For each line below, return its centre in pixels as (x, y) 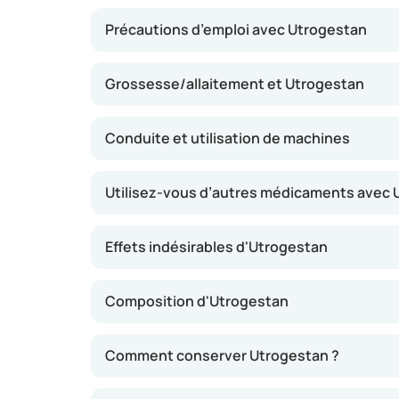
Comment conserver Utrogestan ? (222, 355)
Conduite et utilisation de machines (228, 138)
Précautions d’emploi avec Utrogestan (236, 29)
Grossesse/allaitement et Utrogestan (235, 84)
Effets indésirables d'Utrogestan (216, 247)
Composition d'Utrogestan (197, 301)
